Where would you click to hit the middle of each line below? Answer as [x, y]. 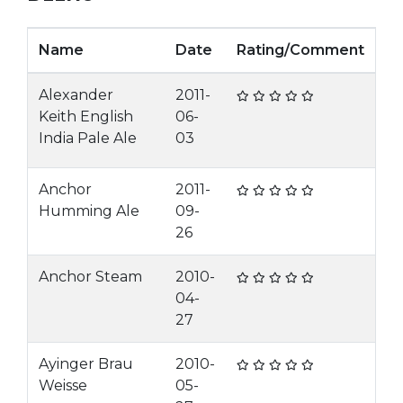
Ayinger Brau [86, 364]
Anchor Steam [90, 277]
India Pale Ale [88, 138]
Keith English [86, 116]
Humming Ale [89, 211]
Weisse [63, 385]
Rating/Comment [300, 50]
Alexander [76, 95]
